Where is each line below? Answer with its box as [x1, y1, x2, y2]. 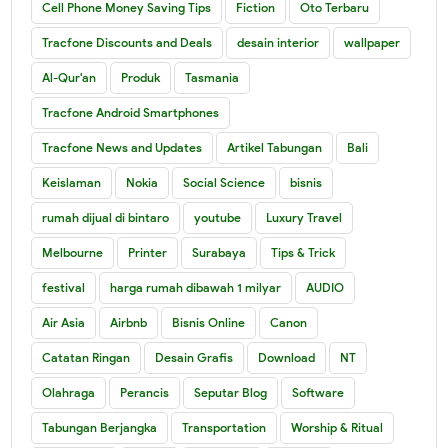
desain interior [237, 34, 320, 50]
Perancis [120, 384, 170, 400]
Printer [128, 244, 168, 260]
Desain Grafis [155, 349, 234, 365]
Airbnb [110, 314, 148, 330]
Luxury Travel [266, 209, 343, 225]
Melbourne [42, 244, 104, 260]
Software [292, 384, 345, 400]
